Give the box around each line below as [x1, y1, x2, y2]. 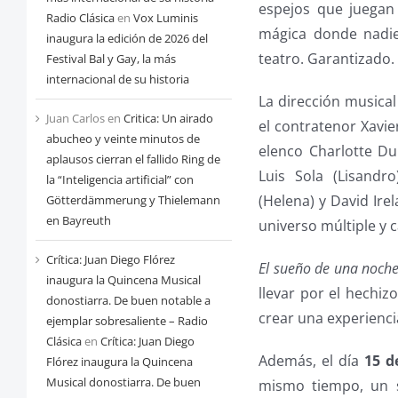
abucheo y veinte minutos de [45, 131, 200, 147]
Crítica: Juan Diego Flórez [45, 251, 175, 268]
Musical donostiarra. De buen [45, 374, 201, 391]
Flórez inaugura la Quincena [45, 354, 193, 370]
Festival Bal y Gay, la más [45, 51, 176, 68]
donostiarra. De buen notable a [45, 292, 211, 309]
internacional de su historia [45, 71, 189, 88]
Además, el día [259, 350, 364, 370]
